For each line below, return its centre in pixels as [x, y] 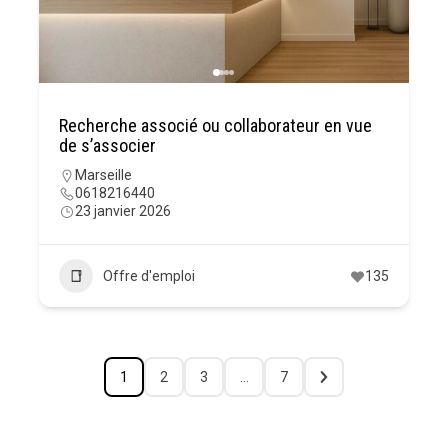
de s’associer [107, 146]
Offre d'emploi [149, 276]
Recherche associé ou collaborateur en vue [215, 126]
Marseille [103, 175]
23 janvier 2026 [123, 211]
